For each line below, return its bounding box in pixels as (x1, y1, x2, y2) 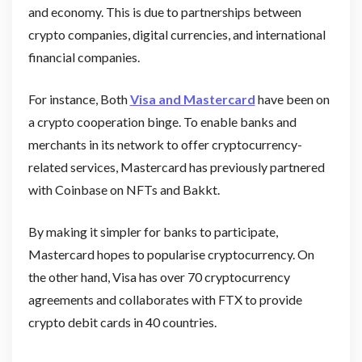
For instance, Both (27, 90, 130, 107)
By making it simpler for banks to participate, (27, 223, 278, 239)
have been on (255, 90, 330, 107)
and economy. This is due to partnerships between (27, 3, 301, 19)
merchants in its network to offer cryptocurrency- (27, 136, 302, 152)
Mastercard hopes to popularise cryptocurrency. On (27, 246, 314, 262)
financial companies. (27, 48, 142, 65)
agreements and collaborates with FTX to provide (27, 291, 302, 307)
